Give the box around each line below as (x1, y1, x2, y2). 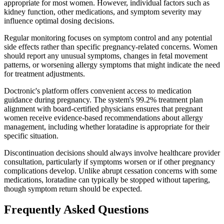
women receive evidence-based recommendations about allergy (4, 113, 203, 122)
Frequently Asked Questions (4, 203, 148, 216)
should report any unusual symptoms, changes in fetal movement (4, 51, 207, 60)
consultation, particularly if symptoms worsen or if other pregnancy (4, 157, 215, 166)
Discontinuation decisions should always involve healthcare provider (4, 148, 220, 157)
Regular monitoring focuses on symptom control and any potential (4, 33, 212, 42)
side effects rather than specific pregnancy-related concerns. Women (4, 42, 217, 51)
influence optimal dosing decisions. (4, 16, 114, 25)
